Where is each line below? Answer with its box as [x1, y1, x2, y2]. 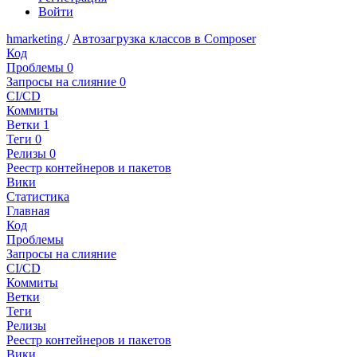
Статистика [6, 190, 69, 204]
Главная [6, 204, 49, 218]
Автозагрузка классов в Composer [73, 32, 256, 46]
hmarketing [6, 32, 66, 46]
